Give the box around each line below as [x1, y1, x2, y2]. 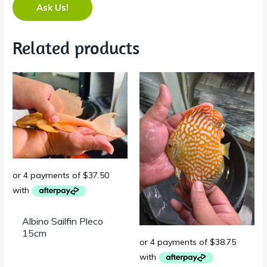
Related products [13, 36, 140, 59]
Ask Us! [36, 1, 69, 13]
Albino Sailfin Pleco [22, 215, 104, 228]
